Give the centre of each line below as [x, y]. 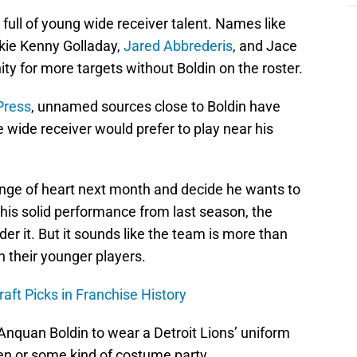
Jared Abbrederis [178, 46]
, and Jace [265, 46]
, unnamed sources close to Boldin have [156, 107]
